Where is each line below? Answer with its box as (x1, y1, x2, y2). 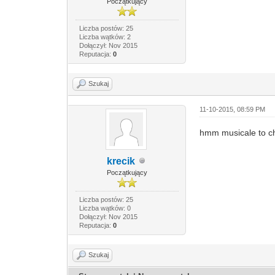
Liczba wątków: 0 (79, 204, 131, 212)
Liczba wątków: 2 (79, 33, 131, 41)
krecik (106, 155, 135, 166)
